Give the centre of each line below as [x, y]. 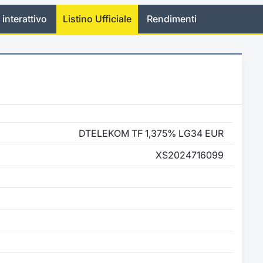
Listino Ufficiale [97, 19]
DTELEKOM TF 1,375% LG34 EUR [151, 133]
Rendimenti [172, 19]
